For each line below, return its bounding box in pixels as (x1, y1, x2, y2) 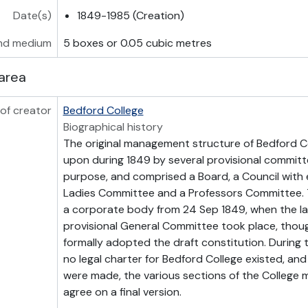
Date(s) (12, 8, 52, 23)
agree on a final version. (63, 285, 181, 299)
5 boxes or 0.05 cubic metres (63, 36, 212, 50)
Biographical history (63, 120, 163, 134)
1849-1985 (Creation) (76, 8, 184, 23)
